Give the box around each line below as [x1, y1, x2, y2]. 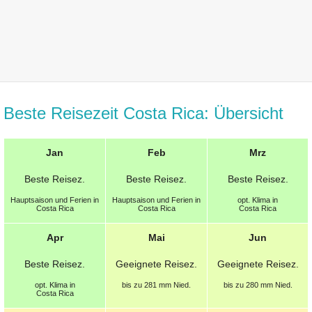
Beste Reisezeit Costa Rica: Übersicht [3, 104, 283, 123]
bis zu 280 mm [223, 281, 275, 290]
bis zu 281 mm [122, 281, 173, 290]
